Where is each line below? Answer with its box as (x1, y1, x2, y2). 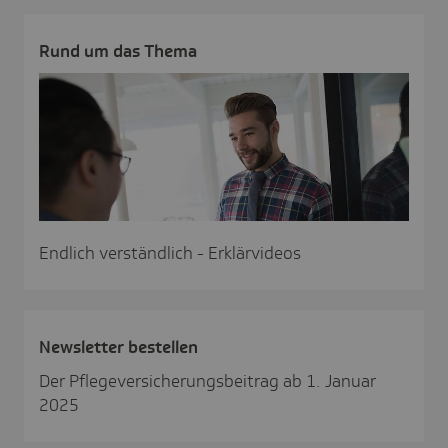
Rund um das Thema (39, 40, 197, 63)
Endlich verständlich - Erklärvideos (39, 242, 301, 265)
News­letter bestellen (39, 336, 198, 359)
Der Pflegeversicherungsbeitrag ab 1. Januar (39, 370, 376, 393)
